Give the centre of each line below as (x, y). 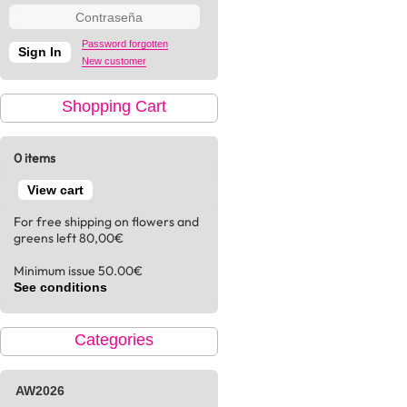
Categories (114, 340)
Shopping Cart (114, 106)
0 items (35, 158)
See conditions (60, 287)
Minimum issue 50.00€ (78, 271)
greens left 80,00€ (69, 238)
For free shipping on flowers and (106, 222)
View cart (55, 190)
